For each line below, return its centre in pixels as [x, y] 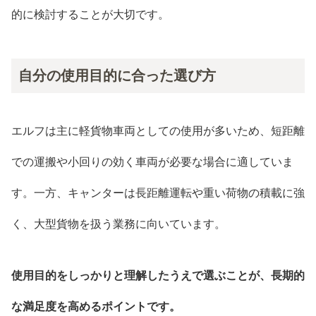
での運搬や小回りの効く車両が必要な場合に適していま [152, 162]
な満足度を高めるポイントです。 [96, 306]
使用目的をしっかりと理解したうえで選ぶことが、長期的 [158, 275]
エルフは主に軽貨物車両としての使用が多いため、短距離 [158, 131]
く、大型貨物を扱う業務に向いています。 [119, 224]
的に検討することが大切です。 [90, 14]
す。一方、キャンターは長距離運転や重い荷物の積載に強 [158, 193]
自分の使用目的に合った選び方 [117, 75]
